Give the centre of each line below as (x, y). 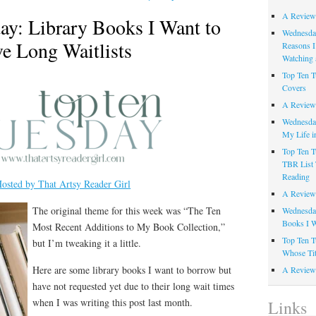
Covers (294, 88)
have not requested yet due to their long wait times (133, 286)
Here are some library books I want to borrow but (132, 270)
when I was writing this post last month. (113, 303)
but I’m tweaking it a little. (87, 243)
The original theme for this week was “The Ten (127, 211)
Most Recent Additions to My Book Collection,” (129, 227)
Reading (296, 177)
